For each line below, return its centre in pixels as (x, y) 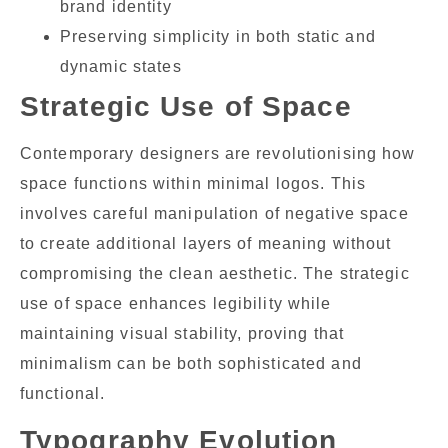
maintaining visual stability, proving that (182, 334)
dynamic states (121, 67)
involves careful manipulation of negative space (214, 214)
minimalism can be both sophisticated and (191, 364)
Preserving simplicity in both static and (218, 37)
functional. (63, 394)
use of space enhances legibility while (176, 304)
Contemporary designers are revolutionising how (218, 154)
